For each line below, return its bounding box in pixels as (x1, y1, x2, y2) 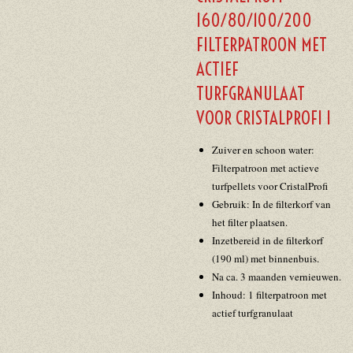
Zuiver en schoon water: (211, 142, 314, 157)
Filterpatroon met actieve (211, 160, 319, 175)
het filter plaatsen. (211, 214, 288, 229)
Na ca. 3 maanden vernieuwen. (211, 269, 341, 284)
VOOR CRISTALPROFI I (196, 106, 331, 129)
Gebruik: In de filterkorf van (211, 196, 331, 211)
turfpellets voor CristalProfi (211, 178, 328, 193)
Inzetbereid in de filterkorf (211, 232, 323, 247)
